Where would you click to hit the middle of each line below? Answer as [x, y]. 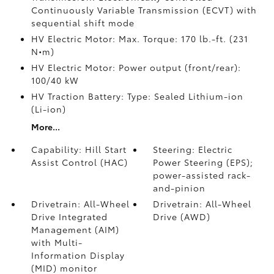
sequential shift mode [83, 23]
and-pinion [180, 188]
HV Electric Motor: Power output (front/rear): [136, 67]
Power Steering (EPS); [203, 162]
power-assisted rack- [202, 175]
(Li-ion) [48, 109]
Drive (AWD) [182, 217]
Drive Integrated [69, 217]
